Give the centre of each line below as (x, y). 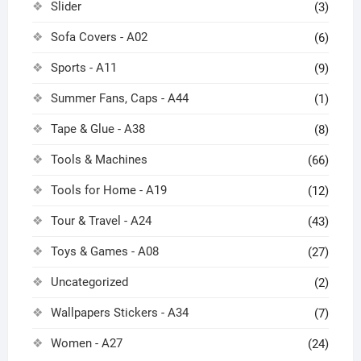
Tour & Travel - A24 (101, 221)
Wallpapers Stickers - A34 (119, 313)
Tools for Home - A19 (108, 191)
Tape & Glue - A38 (98, 129)
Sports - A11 (83, 68)
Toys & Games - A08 (104, 252)
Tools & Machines (99, 160)
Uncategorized (89, 282)
